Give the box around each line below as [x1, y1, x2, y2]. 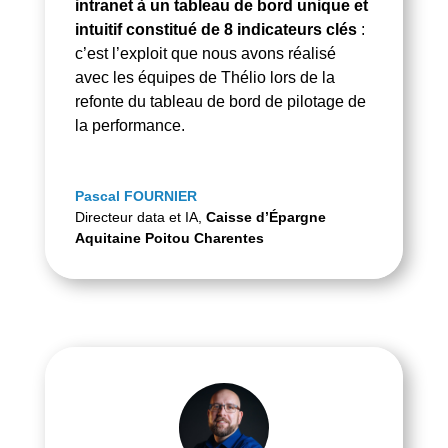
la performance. [74, 117, 185, 135]
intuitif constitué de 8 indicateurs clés [74, 21, 357, 39]
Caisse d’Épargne [205, 209, 326, 226]
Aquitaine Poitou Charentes [74, 230, 264, 247]
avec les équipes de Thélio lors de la [74, 69, 335, 87]
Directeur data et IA [74, 209, 198, 226]
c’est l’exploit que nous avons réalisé [74, 45, 336, 63]
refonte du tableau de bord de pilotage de [74, 93, 366, 111]
